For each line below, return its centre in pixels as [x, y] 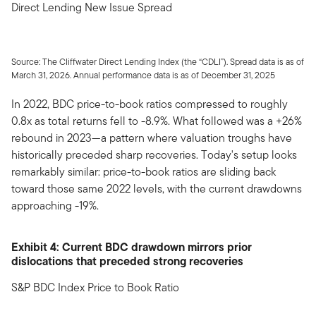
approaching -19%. [55, 205]
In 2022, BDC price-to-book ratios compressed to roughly [150, 104]
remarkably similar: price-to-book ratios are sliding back [144, 171]
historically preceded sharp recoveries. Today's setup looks [154, 154]
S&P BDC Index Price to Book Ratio [95, 287]
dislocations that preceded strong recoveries [127, 261]
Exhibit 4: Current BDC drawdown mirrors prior [132, 247]
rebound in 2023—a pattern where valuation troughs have [152, 138]
